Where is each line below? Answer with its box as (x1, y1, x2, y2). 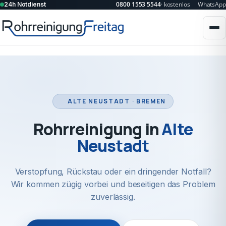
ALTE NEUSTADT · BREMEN (68, 97, 166, 105)
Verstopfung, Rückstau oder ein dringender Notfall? (15, 166, 211, 177)
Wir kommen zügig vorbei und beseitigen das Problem (11, 179, 215, 189)
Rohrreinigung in (33, 118, 162, 140)
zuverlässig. (91, 192, 135, 202)
